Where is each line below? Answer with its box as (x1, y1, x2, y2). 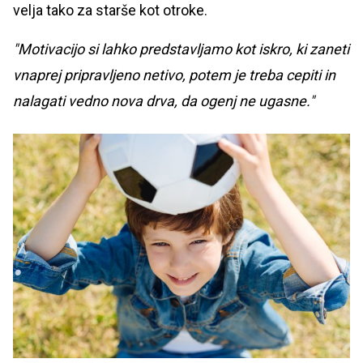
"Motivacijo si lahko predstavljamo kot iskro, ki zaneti (13, 41, 349, 58)
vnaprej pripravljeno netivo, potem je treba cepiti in (13, 66, 335, 84)
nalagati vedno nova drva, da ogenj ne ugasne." (13, 92, 314, 110)
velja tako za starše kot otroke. (13, 2, 214, 19)
